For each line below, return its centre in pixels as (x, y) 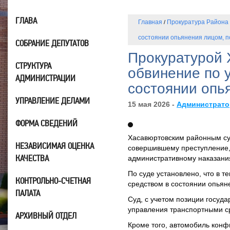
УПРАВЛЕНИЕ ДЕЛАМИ (53, 101)
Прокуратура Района (198, 22)
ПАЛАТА (28, 193)
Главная (150, 22)
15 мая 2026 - (152, 104)
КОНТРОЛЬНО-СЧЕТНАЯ (53, 181)
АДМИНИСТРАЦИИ (45, 78)
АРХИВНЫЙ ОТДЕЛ (46, 216)
